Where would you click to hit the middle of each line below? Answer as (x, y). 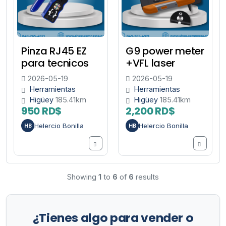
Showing (83, 177)
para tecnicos (55, 63)
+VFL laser (150, 63)
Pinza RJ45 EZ (54, 51)
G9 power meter (165, 51)
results (146, 177)
